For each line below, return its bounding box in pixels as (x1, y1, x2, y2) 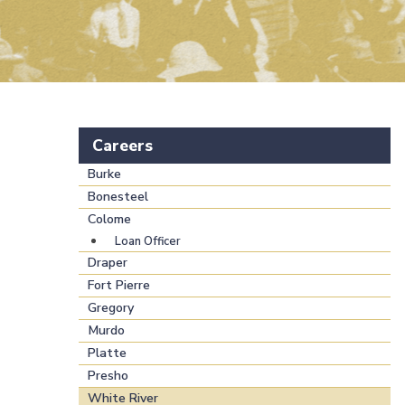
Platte (88, 344, 127, 363)
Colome (88, 211, 131, 229)
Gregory (88, 299, 134, 317)
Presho (88, 367, 128, 385)
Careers (92, 135, 153, 157)
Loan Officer (115, 233, 181, 250)
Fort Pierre (88, 277, 150, 295)
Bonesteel (88, 188, 148, 206)
